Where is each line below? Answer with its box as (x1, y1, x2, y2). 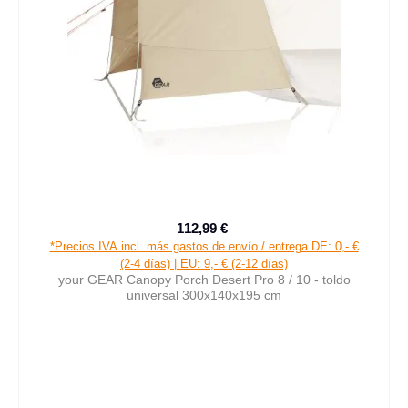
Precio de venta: (202, 229, 297, 244)
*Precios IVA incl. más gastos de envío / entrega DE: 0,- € (49, 240, 359, 254)
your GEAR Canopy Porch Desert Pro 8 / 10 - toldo (57, 272, 351, 288)
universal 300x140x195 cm (127, 288, 281, 303)
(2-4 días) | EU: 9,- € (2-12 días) (120, 257, 288, 271)
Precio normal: (230, 230, 315, 245)
